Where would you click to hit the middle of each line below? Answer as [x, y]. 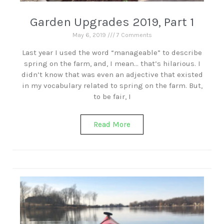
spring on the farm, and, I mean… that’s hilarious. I [112, 63]
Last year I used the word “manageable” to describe [112, 52]
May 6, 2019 [90, 35]
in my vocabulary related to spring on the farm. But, [112, 85]
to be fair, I [112, 96]
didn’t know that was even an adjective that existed [112, 74]
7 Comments [133, 35]
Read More [112, 124]
